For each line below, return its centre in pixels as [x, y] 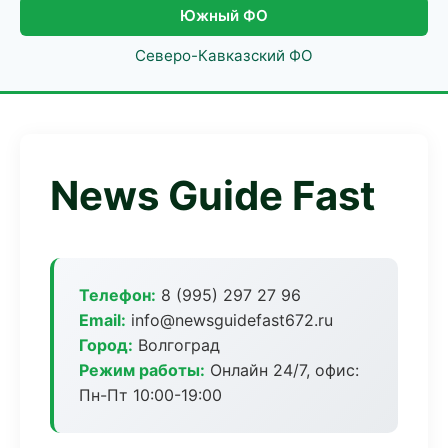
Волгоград [176, 345]
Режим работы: [142, 370]
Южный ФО [224, 15]
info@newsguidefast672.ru [229, 320]
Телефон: [117, 295]
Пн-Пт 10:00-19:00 [150, 395]
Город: [106, 345]
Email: [102, 320]
